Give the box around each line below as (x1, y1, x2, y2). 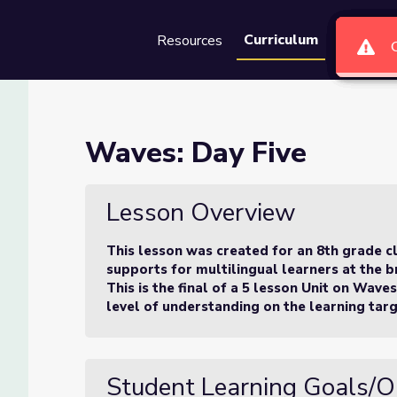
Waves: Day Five (85, 134, 307, 172)
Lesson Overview (106, 196, 296, 230)
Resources (157, 31, 222, 51)
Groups (339, 31, 384, 51)
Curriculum (244, 30, 318, 50)
